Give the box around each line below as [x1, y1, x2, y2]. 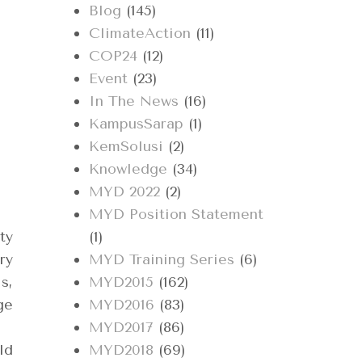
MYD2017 [89, 318, 154, 337]
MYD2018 [89, 341, 154, 360]
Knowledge [89, 160, 167, 179]
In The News [89, 92, 179, 111]
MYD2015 [89, 273, 154, 292]
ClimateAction [89, 24, 191, 43]
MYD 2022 [89, 183, 160, 201]
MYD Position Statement [89, 205, 263, 224]
